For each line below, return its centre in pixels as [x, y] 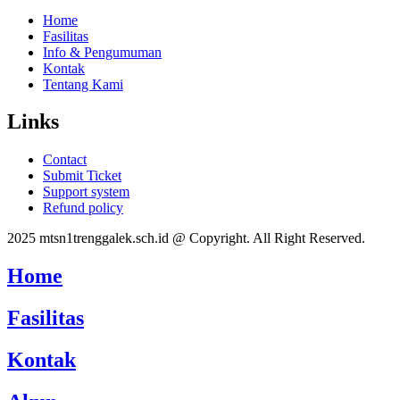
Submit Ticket [82, 176]
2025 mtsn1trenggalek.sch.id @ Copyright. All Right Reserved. [186, 238]
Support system [86, 192]
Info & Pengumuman [102, 52]
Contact [65, 160]
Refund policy [83, 208]
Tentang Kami [83, 84]
